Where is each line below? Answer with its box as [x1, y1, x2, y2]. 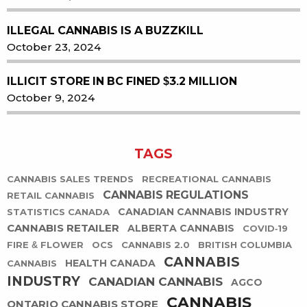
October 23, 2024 [7, 40, 101, 53]
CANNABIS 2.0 [121, 240, 190, 251]
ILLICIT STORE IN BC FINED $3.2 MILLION [7, 75, 237, 88]
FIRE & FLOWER [7, 240, 84, 251]
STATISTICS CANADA [7, 207, 110, 218]
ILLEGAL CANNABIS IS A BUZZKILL [7, 24, 204, 36]
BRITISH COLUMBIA [198, 240, 292, 251]
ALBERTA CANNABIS [127, 223, 234, 234]
